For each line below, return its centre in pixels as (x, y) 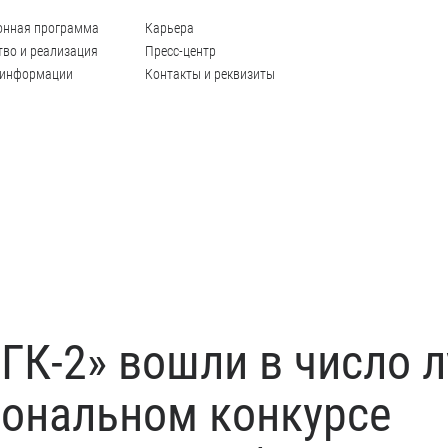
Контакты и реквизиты (210, 74)
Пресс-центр (180, 51)
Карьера (169, 28)
